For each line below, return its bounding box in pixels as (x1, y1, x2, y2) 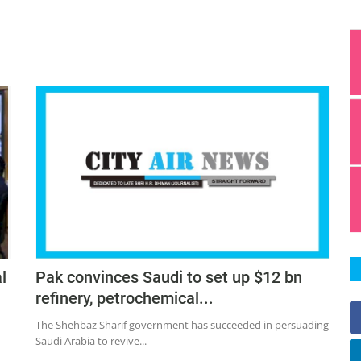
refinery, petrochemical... (35, 288, 214, 309)
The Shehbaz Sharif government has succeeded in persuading (35, 317, 329, 333)
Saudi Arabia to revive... (35, 334, 147, 349)
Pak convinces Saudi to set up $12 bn (35, 268, 302, 288)
